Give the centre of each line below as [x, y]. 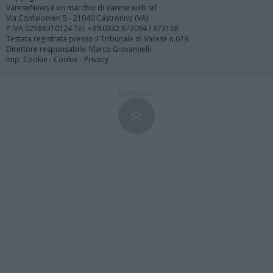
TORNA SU [136, 94]
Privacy [96, 60]
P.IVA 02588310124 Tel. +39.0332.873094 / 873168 [92, 29]
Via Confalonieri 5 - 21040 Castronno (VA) [77, 18]
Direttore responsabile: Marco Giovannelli [79, 49]
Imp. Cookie [27, 60]
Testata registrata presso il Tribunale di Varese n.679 [97, 39]
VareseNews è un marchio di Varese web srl [81, 8]
